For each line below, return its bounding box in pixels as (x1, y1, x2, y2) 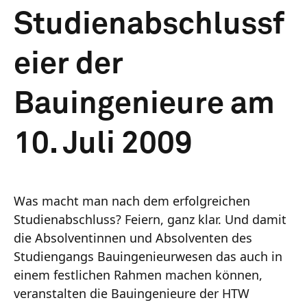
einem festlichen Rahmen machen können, (14, 266, 262, 283)
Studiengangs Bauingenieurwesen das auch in (14, 247, 282, 265)
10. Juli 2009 (14, 128, 193, 160)
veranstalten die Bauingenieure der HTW (14, 284, 249, 302)
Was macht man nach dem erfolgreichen (14, 192, 250, 209)
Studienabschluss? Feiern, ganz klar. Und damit (14, 210, 286, 228)
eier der (14, 49, 123, 80)
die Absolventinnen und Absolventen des (14, 229, 252, 246)
